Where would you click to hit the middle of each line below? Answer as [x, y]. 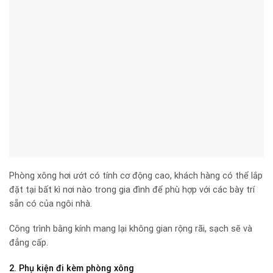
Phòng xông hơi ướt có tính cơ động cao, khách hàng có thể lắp [136, 175]
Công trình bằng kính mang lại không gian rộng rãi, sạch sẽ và [131, 229]
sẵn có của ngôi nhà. [51, 204]
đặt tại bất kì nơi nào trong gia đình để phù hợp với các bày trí [132, 190]
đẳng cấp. [29, 243]
